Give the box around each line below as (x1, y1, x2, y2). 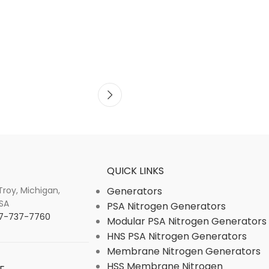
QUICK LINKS (107, 164, 164, 178)
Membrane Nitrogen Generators (107, 244, 261, 258)
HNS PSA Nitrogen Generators (107, 229, 247, 243)
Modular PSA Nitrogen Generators (107, 214, 267, 228)
